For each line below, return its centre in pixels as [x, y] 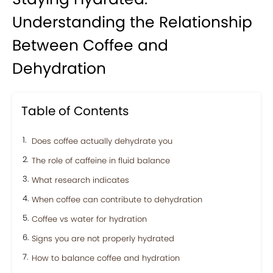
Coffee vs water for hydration [89, 219]
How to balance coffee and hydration [106, 258]
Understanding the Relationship [132, 22]
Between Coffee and [90, 45]
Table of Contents [75, 111]
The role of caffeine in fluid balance [101, 160]
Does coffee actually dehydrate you [102, 141]
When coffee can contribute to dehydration [117, 199]
